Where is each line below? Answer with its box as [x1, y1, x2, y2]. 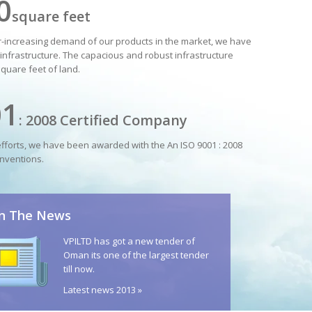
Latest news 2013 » [63, 283, 142, 296]
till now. [63, 263, 95, 275]
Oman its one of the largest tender [63, 249, 209, 261]
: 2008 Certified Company [19, 111, 187, 130]
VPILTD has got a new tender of [63, 235, 195, 247]
